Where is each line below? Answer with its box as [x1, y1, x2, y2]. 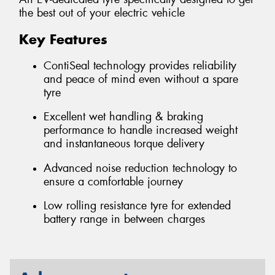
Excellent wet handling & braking [44, 109, 203, 125]
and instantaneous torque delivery [44, 136, 204, 152]
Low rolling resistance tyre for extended [44, 198, 231, 214]
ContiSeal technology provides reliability [44, 58, 236, 73]
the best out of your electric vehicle [19, 6, 185, 21]
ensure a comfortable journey [44, 174, 183, 189]
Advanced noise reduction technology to [44, 160, 237, 176]
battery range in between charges [44, 212, 205, 227]
